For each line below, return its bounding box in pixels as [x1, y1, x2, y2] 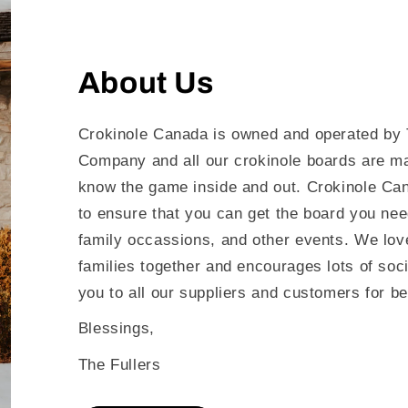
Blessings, [77, 320, 155, 338]
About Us [77, 66, 214, 99]
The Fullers [77, 355, 161, 373]
